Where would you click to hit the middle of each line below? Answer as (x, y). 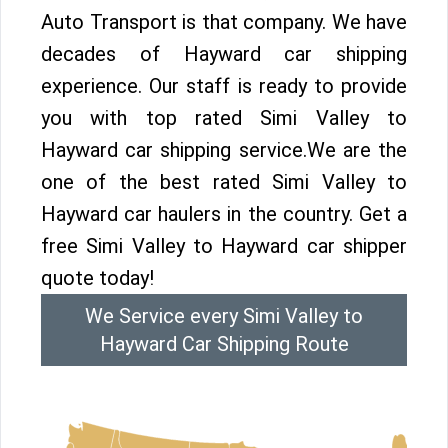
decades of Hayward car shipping (224, 54)
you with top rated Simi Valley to (224, 118)
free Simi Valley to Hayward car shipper (224, 246)
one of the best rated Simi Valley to (224, 182)
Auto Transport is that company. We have (224, 22)
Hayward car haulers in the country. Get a (224, 214)
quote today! (97, 278)
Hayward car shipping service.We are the (224, 150)
